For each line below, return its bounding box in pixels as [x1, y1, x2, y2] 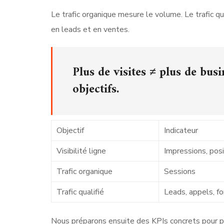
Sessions [164, 165, 195, 177]
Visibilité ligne [56, 145, 106, 156]
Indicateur [164, 124, 198, 136]
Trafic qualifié [56, 186, 104, 197]
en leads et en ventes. [51, 23, 129, 35]
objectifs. [72, 78, 119, 100]
